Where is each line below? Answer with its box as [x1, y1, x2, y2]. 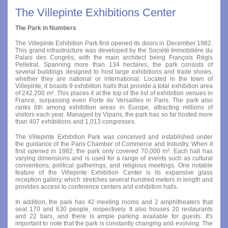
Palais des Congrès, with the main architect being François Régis [15, 53, 213, 61]
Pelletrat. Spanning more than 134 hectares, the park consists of [15, 61, 213, 68]
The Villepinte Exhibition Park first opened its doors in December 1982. [15, 39, 213, 47]
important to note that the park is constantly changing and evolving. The [15, 219, 213, 227]
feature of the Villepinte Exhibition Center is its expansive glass [15, 168, 213, 176]
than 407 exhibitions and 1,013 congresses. [15, 118, 136, 125]
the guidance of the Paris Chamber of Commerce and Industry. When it [15, 140, 213, 148]
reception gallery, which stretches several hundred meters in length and [15, 176, 213, 183]
